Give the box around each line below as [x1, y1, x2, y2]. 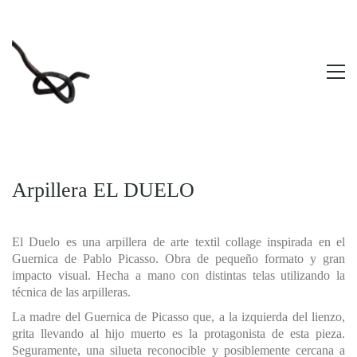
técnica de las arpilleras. [12, 285, 131, 299]
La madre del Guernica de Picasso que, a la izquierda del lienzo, [12, 309, 345, 324]
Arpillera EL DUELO [12, 178, 194, 202]
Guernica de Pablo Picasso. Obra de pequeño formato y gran [12, 252, 345, 265]
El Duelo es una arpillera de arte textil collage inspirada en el [12, 235, 345, 249]
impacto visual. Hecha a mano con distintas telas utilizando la [12, 269, 345, 282]
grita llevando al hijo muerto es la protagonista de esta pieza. [12, 326, 345, 340]
